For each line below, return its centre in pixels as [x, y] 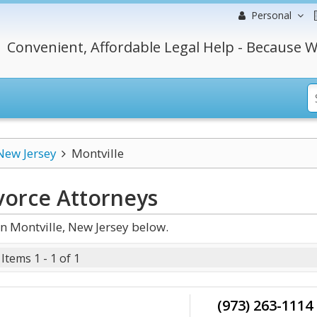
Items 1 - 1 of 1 [41, 258]
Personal [271, 15]
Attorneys [104, 198]
